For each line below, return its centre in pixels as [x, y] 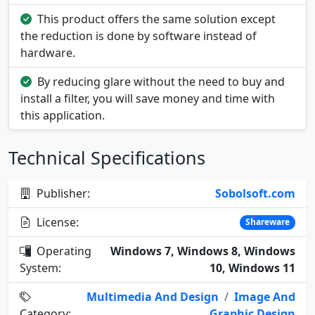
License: [56, 223]
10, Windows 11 [252, 268]
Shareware [268, 222]
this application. [63, 116]
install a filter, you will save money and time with [148, 99]
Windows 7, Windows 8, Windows [203, 251]
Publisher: [62, 194]
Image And [265, 297]
